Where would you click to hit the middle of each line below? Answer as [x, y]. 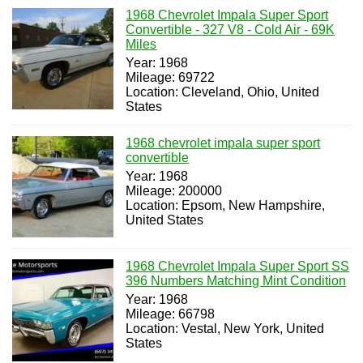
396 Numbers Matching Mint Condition [236, 281]
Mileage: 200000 [174, 190]
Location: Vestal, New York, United [225, 329]
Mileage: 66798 [171, 314]
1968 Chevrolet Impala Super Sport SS [238, 267]
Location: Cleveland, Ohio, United [223, 92]
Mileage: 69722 [171, 77]
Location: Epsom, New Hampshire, [226, 205]
